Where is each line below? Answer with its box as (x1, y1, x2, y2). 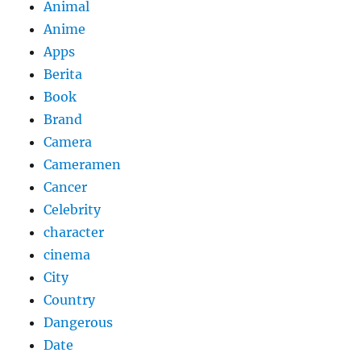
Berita (44, 66, 83, 83)
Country (44, 292, 96, 309)
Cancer (44, 179, 88, 196)
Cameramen (44, 156, 122, 173)
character (44, 224, 105, 241)
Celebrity (44, 201, 102, 218)
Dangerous (44, 314, 114, 331)
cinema (44, 247, 91, 263)
